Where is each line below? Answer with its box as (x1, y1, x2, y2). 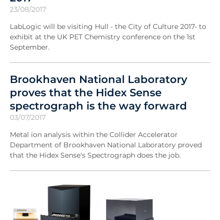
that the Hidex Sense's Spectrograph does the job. (10, 151, 181, 160)
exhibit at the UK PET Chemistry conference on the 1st (10, 32, 195, 42)
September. (10, 43, 50, 52)
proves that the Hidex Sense (10, 86, 162, 99)
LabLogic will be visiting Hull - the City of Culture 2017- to (10, 22, 206, 31)
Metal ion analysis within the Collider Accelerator (10, 130, 178, 139)
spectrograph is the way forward (10, 99, 187, 112)
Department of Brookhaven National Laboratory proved (10, 140, 202, 150)
